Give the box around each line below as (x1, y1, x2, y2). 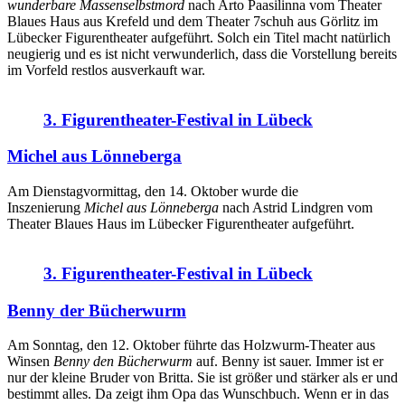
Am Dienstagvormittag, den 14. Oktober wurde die (7, 184, 298, 200)
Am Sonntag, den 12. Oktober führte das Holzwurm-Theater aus (7, 337, 375, 353)
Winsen (7, 353, 53, 370)
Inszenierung (7, 200, 84, 216)
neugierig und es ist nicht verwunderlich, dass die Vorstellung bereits (7, 46, 397, 62)
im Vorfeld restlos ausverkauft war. (7, 62, 205, 79)
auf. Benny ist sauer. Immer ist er (193, 353, 383, 370)
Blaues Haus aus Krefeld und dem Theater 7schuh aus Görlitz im (7, 14, 378, 30)
